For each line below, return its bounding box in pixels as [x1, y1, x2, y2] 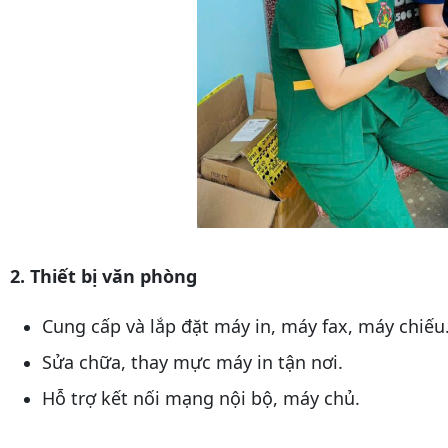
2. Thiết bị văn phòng [10, 264, 197, 289]
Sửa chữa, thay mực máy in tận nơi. [42, 350, 343, 375]
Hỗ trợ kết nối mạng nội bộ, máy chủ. [42, 386, 360, 411]
